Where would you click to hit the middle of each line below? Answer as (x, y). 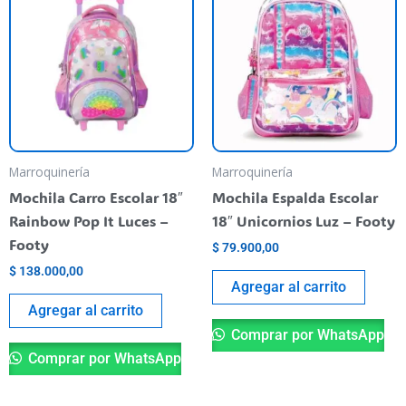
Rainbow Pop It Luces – (89, 220)
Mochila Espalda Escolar (295, 197)
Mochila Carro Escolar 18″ (96, 197)
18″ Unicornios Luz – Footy (304, 220)
